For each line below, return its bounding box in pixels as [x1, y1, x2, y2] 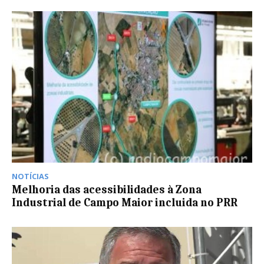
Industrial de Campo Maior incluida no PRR [12, 196, 237, 209]
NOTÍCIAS [12, 170, 49, 181]
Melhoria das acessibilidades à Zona [12, 183, 202, 196]
